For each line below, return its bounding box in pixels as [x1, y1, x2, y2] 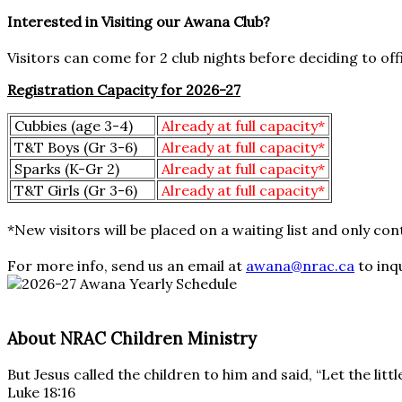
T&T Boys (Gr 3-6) [11, 137, 137, 156]
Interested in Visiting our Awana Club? [7, 13, 270, 31]
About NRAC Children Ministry [7, 327, 257, 349]
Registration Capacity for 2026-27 [7, 80, 240, 99]
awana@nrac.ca [246, 256, 354, 275]
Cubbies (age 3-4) [11, 116, 154, 135]
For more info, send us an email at [7, 256, 246, 275]
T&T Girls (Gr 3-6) [11, 180, 137, 199]
